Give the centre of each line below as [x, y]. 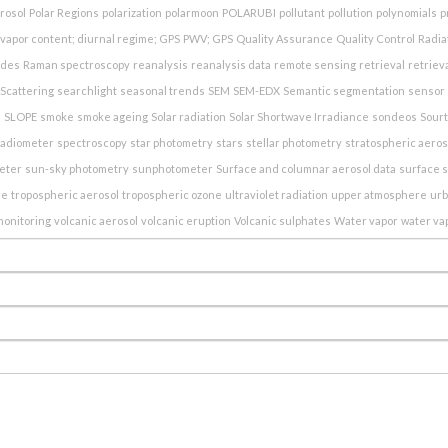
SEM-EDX [256, 90]
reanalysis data [231, 64]
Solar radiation [188, 116]
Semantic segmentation [343, 90]
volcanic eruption [185, 220]
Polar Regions [64, 12]
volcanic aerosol [95, 220]
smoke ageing [112, 116]
